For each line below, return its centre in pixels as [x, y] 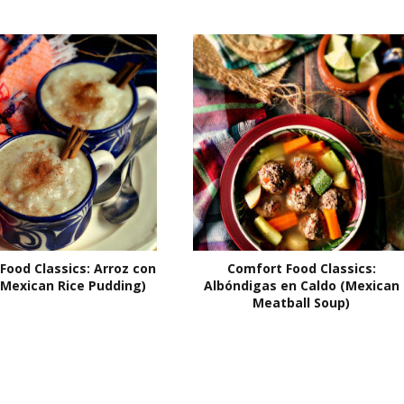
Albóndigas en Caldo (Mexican [301, 285]
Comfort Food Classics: [301, 268]
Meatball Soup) [301, 302]
